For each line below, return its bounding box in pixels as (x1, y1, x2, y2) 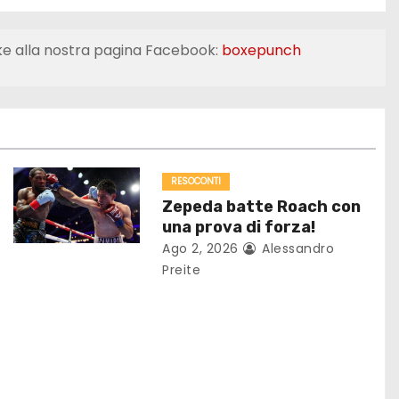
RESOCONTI (171, 175, 222, 189)
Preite (162, 261, 201, 280)
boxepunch (221, 40, 301, 61)
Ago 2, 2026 (162, 240, 239, 258)
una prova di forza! (162, 217, 316, 238)
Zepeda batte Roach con (162, 197, 362, 217)
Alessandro (257, 240, 335, 258)
